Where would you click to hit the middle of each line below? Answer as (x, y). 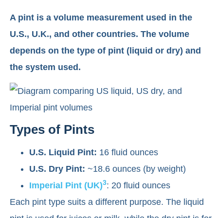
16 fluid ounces (127, 153)
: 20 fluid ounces (138, 186)
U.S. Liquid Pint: (63, 153)
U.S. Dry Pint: (57, 169)
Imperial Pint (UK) (66, 186)
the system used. (45, 67)
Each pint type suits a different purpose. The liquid (107, 202)
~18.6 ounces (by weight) (136, 169)
